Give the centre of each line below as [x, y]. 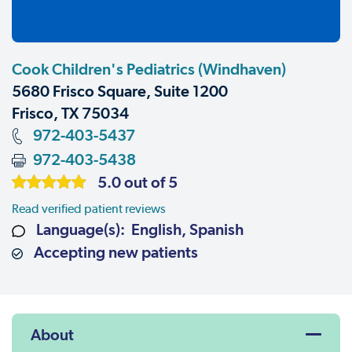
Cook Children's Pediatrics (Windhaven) [149, 69]
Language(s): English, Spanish [138, 229]
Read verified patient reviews [89, 208]
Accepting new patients [114, 253]
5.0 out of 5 [137, 182]
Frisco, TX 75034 [70, 113]
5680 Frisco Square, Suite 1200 [120, 91]
